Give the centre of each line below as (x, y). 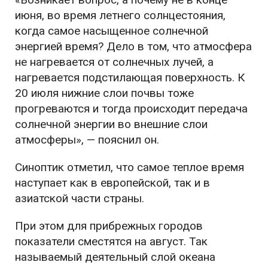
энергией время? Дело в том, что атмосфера (133, 46)
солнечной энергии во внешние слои (111, 124)
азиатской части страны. (80, 198)
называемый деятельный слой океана (115, 257)
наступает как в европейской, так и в (112, 183)
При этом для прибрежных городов (109, 226)
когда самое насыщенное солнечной (112, 31)
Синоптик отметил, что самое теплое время (130, 167)
